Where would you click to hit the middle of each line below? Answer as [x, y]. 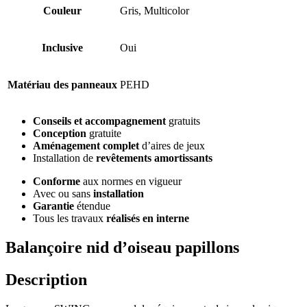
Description [46, 279]
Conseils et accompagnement [99, 121]
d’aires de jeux [172, 146]
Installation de [64, 158]
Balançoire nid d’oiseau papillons [122, 248]
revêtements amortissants [154, 158]
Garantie [53, 206]
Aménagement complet [86, 146]
